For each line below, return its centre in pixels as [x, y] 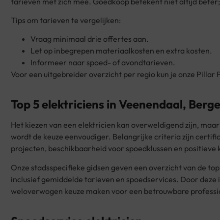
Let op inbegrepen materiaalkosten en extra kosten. [121, 51]
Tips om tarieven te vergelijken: [66, 20]
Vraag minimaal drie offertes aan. [90, 39]
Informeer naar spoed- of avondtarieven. [103, 63]
